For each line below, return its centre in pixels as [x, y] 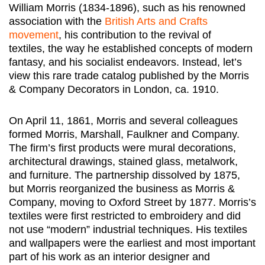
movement [34, 35]
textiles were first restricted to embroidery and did [125, 216]
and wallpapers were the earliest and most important [132, 243]
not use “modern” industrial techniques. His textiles [128, 229]
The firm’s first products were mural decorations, [122, 148]
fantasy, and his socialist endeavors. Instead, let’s [125, 62]
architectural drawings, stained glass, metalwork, [123, 161]
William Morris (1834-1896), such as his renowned [127, 7]
